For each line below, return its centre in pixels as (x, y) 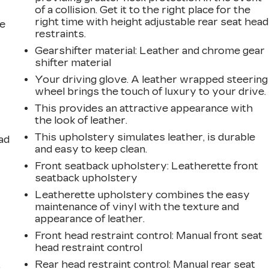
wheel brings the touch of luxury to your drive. (151, 91)
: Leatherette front (213, 166)
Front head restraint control (104, 235)
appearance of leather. (90, 219)
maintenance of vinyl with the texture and (137, 207)
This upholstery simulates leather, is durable (145, 137)
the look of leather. (81, 120)
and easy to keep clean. (91, 149)
